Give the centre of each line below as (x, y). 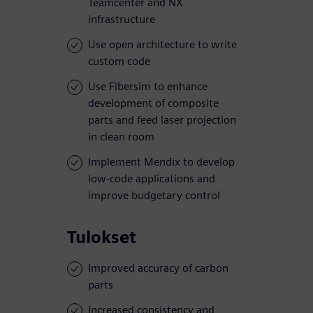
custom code (119, 61)
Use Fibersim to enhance (148, 87)
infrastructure (122, 20)
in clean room (121, 137)
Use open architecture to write (162, 45)
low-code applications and (152, 179)
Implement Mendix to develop (161, 162)
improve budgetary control (154, 196)
